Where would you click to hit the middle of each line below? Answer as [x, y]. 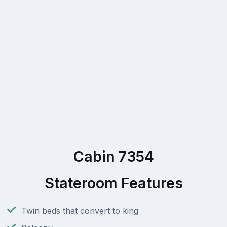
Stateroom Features [113, 183]
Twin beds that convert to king [80, 211]
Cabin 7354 [113, 157]
